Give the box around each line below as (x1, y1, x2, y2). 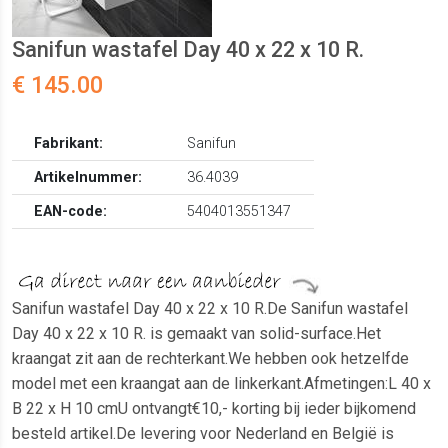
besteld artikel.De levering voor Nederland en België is (12, 424, 394, 444)
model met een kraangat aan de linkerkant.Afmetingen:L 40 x (12, 374, 431, 394)
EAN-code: (34, 203, 108, 221)
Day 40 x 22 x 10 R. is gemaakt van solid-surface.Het (12, 324, 381, 344)
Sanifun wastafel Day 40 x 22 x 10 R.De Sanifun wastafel (12, 299, 408, 319)
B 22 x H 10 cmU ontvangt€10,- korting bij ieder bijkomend (12, 399, 416, 419)
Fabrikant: (34, 135, 104, 153)
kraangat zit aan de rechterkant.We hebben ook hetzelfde (12, 349, 409, 369)
